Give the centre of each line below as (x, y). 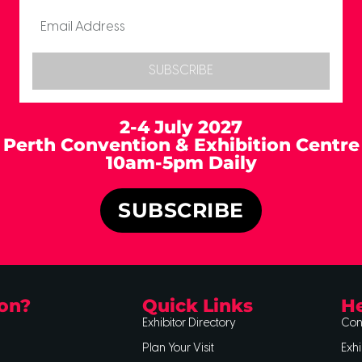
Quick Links (197, 305)
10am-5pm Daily (181, 162)
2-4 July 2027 (181, 127)
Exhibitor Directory (189, 323)
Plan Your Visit (178, 348)
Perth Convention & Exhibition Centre (181, 145)
